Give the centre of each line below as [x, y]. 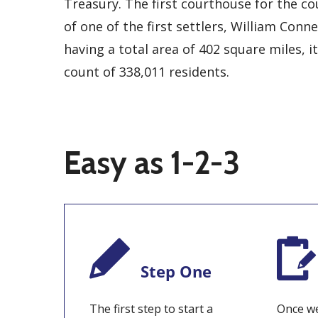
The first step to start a [151, 309]
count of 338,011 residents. [147, 72]
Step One [176, 272]
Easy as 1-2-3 [152, 163]
